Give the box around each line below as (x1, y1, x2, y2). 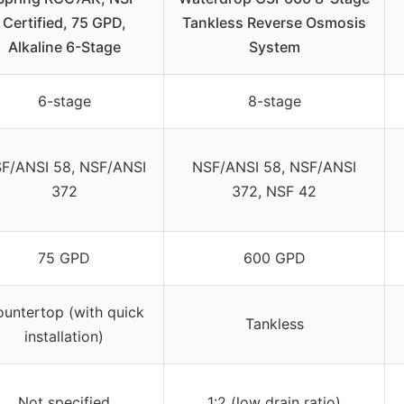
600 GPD (243, 248, 306, 267)
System (248, 37, 300, 56)
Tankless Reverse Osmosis (182, 13, 366, 32)
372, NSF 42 (232, 181, 317, 200)
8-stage (247, 91, 301, 110)
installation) (24, 326, 104, 345)
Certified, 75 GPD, (2, 13, 126, 32)
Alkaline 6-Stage (7, 37, 121, 56)
